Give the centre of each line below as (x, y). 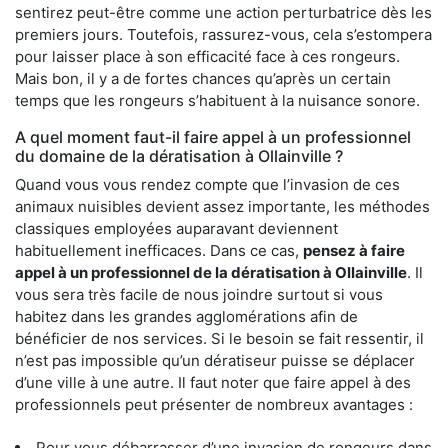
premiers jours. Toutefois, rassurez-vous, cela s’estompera (223, 34)
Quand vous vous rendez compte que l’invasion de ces (207, 184)
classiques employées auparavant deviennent (176, 228)
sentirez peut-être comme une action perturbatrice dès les (223, 12)
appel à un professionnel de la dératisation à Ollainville (211, 272)
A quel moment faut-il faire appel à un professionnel (213, 136)
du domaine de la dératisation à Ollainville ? (179, 155)
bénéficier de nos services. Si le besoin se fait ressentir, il (219, 338)
